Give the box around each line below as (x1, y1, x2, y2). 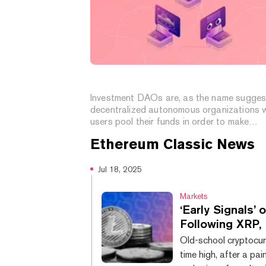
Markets (180, 191, 208, 201)
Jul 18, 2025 (98, 164, 142, 174)
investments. (90, 127, 141, 139)
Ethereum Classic (90, 135, 213, 153)
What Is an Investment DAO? (90, 73, 255, 88)
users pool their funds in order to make (90, 115, 249, 127)
